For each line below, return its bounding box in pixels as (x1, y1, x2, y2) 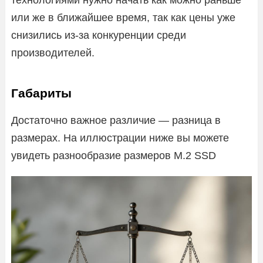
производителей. (11, 46, 95, 59)
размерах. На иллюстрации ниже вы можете (11, 131, 229, 144)
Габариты (11, 86, 72, 100)
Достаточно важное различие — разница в (11, 114, 221, 126)
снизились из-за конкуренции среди (11, 29, 186, 41)
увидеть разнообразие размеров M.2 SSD (11, 149, 216, 161)
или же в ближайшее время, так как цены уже (11, 11, 235, 23)
